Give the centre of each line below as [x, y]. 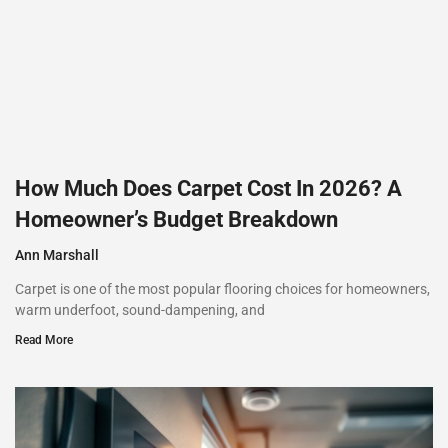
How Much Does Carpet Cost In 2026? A [208, 188]
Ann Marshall [57, 254]
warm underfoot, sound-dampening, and [140, 309]
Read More [44, 339]
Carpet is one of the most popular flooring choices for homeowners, [222, 288]
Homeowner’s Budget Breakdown [176, 219]
